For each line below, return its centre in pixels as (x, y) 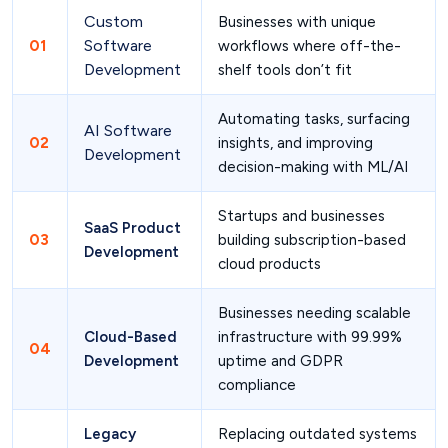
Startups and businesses (301, 215)
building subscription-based (312, 239)
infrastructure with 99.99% (310, 336)
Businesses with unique (297, 21)
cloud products (269, 263)
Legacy (110, 433)
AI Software (128, 130)
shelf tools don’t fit (285, 69)
